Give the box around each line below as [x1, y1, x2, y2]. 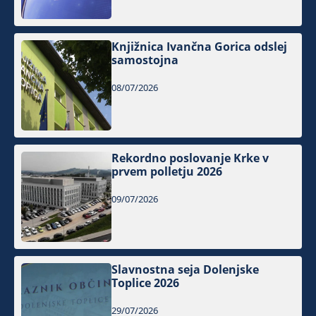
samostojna [111, 52, 179, 68]
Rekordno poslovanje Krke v [111, 150, 269, 166]
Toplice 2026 [111, 275, 180, 291]
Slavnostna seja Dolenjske [111, 262, 260, 278]
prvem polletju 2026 [111, 164, 223, 180]
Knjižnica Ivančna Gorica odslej [111, 39, 288, 55]
